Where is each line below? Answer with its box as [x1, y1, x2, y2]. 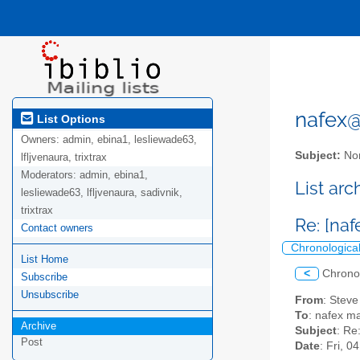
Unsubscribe [21, 288, 79, 301]
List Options [34, 112, 105, 125]
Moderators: [21, 169, 80, 182]
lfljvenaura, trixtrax [21, 151, 107, 164]
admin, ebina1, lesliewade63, [63, 133, 197, 146]
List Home [21, 253, 68, 266]
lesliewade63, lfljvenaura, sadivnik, [21, 186, 182, 199]
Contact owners [21, 222, 93, 235]
